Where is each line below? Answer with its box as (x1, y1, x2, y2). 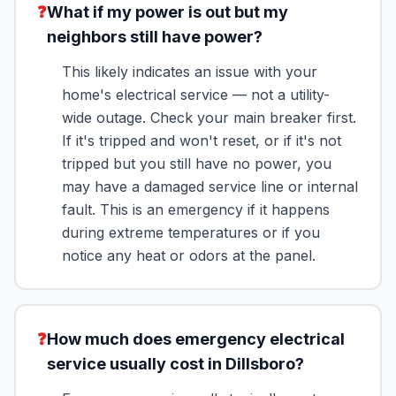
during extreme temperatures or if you (62, 224, 320, 241)
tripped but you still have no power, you (62, 155, 331, 172)
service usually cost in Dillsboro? (47, 354, 304, 373)
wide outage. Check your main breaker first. (62, 109, 356, 126)
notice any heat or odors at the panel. (62, 247, 316, 264)
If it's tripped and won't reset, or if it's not (62, 132, 341, 149)
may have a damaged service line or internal (62, 178, 358, 195)
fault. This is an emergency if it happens (62, 201, 330, 218)
